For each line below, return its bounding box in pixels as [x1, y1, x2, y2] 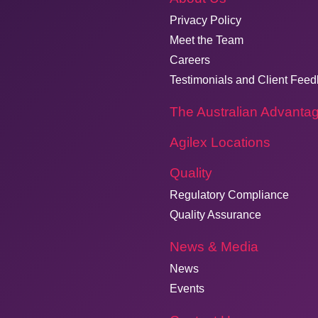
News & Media [170, 239, 258, 254]
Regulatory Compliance [170, 189, 289, 201]
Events [170, 283, 204, 295]
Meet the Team [170, 34, 243, 46]
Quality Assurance [170, 209, 261, 221]
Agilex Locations [170, 135, 270, 150]
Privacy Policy [170, 14, 241, 26]
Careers [170, 54, 210, 66]
